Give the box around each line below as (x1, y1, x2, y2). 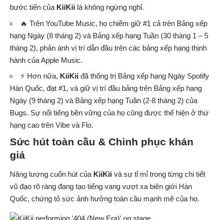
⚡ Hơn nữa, (20, 72, 60, 81)
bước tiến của (10, 3, 56, 12)
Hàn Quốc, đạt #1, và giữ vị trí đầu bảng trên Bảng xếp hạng (10, 84, 202, 93)
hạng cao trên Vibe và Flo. (10, 121, 93, 130)
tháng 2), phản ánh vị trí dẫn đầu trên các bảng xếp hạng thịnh (10, 43, 207, 52)
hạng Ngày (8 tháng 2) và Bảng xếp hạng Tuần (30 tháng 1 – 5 (10, 31, 208, 40)
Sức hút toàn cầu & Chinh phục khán (10, 136, 193, 147)
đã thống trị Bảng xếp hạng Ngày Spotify (79, 72, 209, 81)
